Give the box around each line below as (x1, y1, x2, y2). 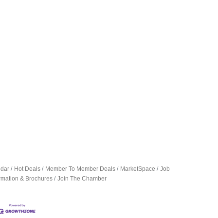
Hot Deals (14, 165, 41, 172)
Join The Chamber (57, 175, 107, 182)
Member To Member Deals (45, 165, 116, 172)
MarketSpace (120, 165, 156, 172)
